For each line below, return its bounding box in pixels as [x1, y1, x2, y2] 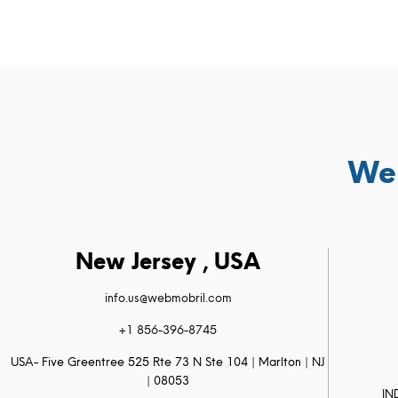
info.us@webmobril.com [104, 290, 232, 306]
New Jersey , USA [76, 246, 261, 276]
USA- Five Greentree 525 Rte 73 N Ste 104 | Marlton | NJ [11, 354, 326, 370]
